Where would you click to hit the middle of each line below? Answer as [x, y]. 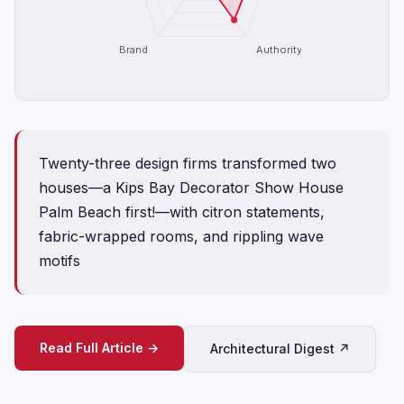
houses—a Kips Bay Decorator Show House [191, 188]
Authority [279, 50]
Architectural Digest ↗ [280, 349]
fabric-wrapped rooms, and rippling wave [181, 236]
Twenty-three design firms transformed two [188, 163]
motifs [60, 261]
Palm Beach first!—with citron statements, [182, 212]
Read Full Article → [99, 348]
